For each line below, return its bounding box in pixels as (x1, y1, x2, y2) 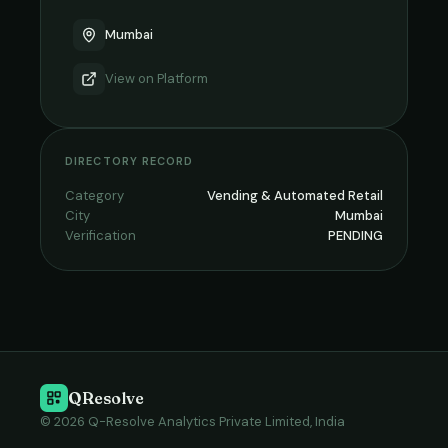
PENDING (328, 227, 383, 244)
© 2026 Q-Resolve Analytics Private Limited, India (40, 413, 345, 430)
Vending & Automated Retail (207, 187, 383, 204)
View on (105, 70, 157, 87)
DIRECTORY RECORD (65, 154, 194, 168)
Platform (157, 70, 208, 87)
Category (65, 187, 124, 204)
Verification (65, 227, 136, 244)
